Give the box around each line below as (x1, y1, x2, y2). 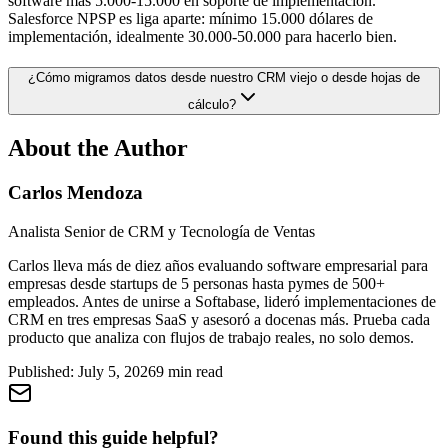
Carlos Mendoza (8, 181, 143, 203)
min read (164, 362, 223, 380)
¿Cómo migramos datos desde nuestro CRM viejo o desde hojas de (28, 70, 420, 85)
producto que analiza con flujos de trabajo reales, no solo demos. (8, 328, 414, 346)
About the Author (8, 134, 188, 161)
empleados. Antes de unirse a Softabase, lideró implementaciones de (8, 292, 436, 310)
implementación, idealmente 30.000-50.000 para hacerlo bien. (8, 28, 397, 46)
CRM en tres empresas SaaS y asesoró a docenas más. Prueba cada (8, 310, 430, 328)
